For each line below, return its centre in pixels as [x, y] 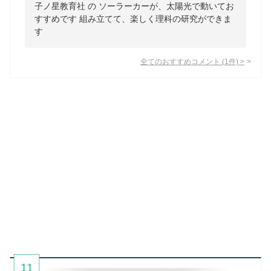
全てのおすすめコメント [180, 62]
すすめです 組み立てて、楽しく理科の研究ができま [133, 19]
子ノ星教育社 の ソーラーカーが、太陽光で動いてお [134, 6]
